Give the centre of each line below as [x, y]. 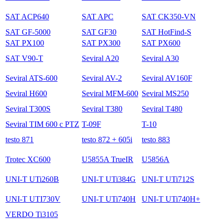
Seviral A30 [160, 58]
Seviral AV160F [167, 78]
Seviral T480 [162, 109]
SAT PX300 [101, 43]
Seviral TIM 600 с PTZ [42, 124]
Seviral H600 [26, 93]
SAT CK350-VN [169, 16]
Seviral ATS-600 [31, 78]
